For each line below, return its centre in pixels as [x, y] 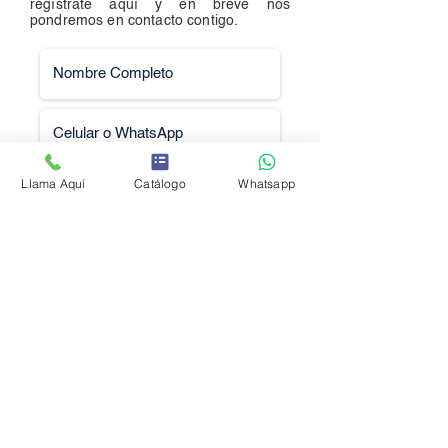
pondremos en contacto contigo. [134, 20]
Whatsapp [266, 183]
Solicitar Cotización [160, 432]
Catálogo [160, 183]
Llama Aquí [53, 183]
